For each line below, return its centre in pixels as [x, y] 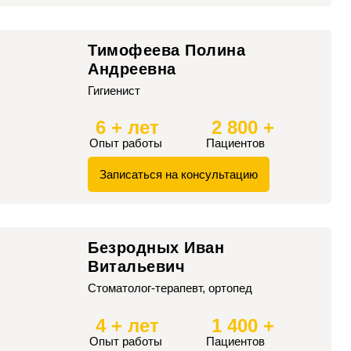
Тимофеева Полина [166, 50]
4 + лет [127, 325]
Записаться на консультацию [179, 175]
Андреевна [132, 69]
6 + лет [127, 128]
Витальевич [136, 267]
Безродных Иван [156, 248]
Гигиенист [116, 90]
